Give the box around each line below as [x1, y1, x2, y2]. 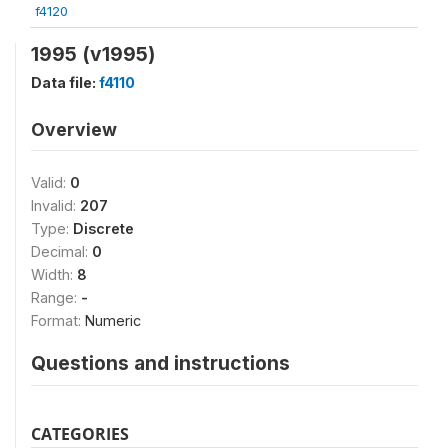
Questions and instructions [31, 350, 290, 375]
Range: [31, 288, 81, 306]
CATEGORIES [31, 422, 129, 445]
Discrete [73, 219, 134, 237]
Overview [31, 118, 117, 140]
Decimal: [31, 242, 92, 260]
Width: [31, 265, 77, 283]
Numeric [85, 311, 141, 329]
